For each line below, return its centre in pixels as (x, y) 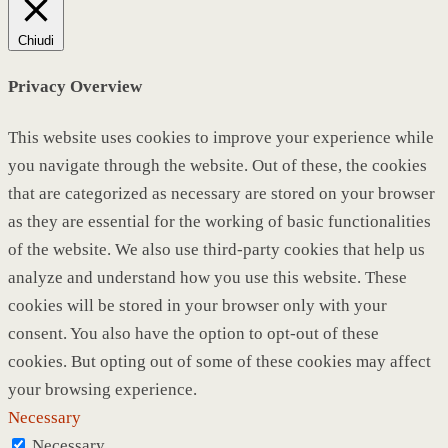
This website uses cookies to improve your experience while (221, 137)
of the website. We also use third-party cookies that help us (216, 249)
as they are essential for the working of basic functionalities (219, 221)
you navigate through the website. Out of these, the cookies (217, 165)
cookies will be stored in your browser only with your (197, 305)
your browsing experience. (102, 389)
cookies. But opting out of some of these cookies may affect (219, 361)
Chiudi (36, 40)
